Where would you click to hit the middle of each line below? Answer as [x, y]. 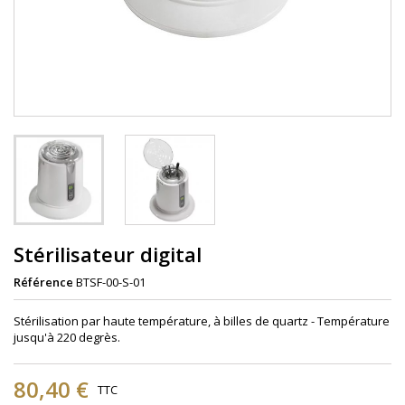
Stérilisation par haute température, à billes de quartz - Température [202, 321]
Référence [43, 283]
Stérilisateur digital [108, 254]
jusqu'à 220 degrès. [67, 338]
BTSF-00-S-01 [111, 283]
